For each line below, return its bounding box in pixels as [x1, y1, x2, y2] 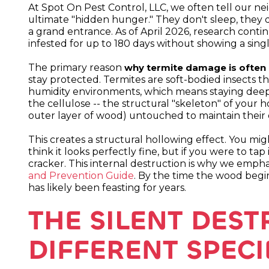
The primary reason [28, 62, 125, 74]
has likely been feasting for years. [28, 182, 187, 194]
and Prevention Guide [28, 170, 134, 182]
